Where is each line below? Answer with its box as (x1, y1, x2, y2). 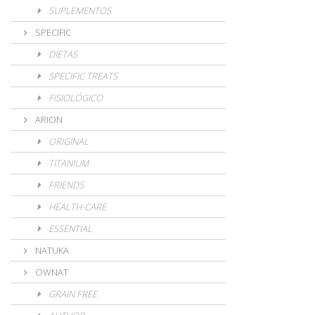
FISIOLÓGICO (46, 91, 103, 104)
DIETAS (46, 48, 77, 60)
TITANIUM (46, 157, 89, 169)
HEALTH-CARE (46, 200, 106, 213)
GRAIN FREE (46, 288, 97, 300)
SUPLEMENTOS (46, 4, 111, 17)
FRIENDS (46, 179, 84, 191)
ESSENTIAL (46, 222, 92, 235)
